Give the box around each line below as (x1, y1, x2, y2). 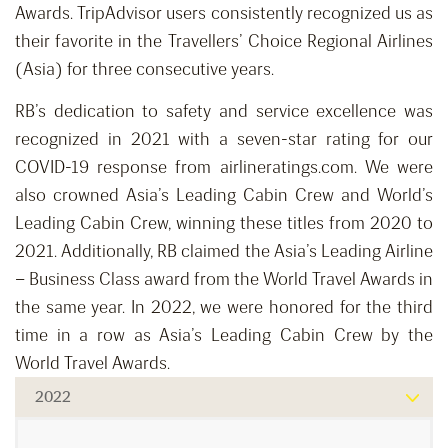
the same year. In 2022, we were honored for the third (15, 296, 433, 319)
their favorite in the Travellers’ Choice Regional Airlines (15, 30, 433, 53)
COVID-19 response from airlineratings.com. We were (15, 156, 433, 179)
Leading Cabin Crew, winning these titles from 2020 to (15, 212, 433, 235)
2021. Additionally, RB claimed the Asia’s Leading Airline (15, 240, 433, 263)
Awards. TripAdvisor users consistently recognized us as (15, 2, 433, 25)
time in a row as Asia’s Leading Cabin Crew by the (15, 324, 433, 347)
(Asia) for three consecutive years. (15, 58, 274, 81)
